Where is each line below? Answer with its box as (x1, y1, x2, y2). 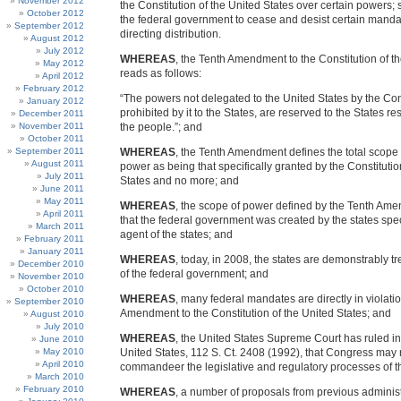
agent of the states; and (120, 228, 233, 241)
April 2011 (43, 209, 84, 218)
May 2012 (43, 58, 84, 68)
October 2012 (27, 8, 84, 18)
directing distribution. (120, 28, 221, 40)
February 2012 (23, 83, 84, 93)
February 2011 (24, 234, 84, 243)
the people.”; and (120, 121, 202, 133)
